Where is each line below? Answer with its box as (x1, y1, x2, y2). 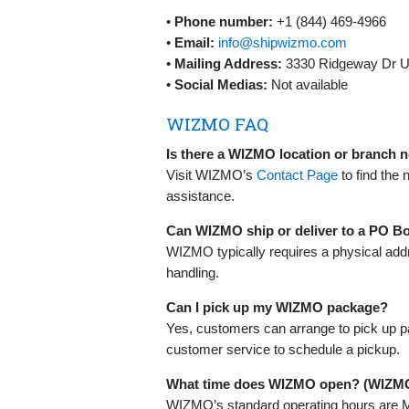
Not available (267, 76, 348, 92)
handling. (166, 264, 219, 280)
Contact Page (257, 166, 338, 183)
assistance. (166, 187, 235, 204)
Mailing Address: (174, 55, 282, 71)
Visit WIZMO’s (166, 166, 257, 183)
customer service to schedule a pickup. (166, 341, 400, 357)
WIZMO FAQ (166, 111, 268, 135)
